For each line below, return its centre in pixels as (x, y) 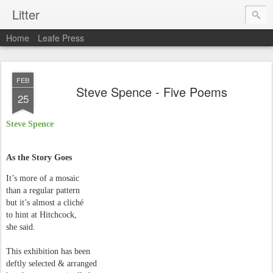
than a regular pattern (43, 190)
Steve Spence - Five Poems (152, 92)
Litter (26, 14)
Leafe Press (61, 38)
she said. (21, 227)
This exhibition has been (48, 251)
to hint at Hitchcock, (41, 215)
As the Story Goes (39, 158)
